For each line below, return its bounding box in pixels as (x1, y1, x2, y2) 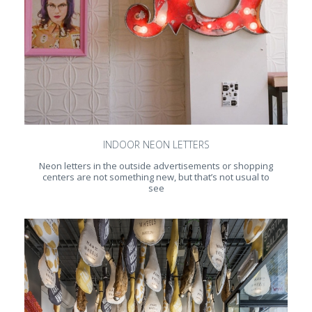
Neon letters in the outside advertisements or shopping (39, 159, 273, 173)
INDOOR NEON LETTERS (102, 138, 210, 152)
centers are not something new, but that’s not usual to (42, 171, 270, 184)
